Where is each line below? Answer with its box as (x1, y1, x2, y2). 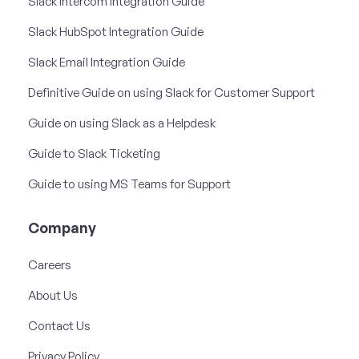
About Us (28, 287, 78, 303)
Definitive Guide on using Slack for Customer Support (28, 84, 315, 100)
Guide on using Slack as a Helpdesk (28, 115, 216, 131)
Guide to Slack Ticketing (28, 145, 160, 161)
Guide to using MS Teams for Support (28, 175, 231, 192)
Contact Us (28, 317, 91, 333)
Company (28, 218, 96, 236)
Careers (28, 256, 71, 272)
